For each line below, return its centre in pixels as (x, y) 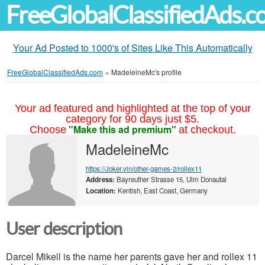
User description (64, 229)
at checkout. (207, 130)
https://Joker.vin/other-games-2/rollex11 (144, 169)
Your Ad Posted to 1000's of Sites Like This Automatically (132, 48)
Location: (101, 191)
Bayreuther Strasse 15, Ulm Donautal (171, 179)
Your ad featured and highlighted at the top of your (132, 108)
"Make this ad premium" (122, 129)
